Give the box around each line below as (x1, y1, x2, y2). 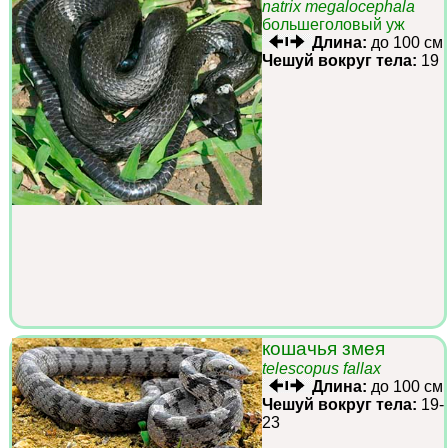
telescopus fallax (262, 359, 381, 377)
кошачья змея (262, 337, 385, 359)
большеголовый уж (262, 15, 405, 33)
